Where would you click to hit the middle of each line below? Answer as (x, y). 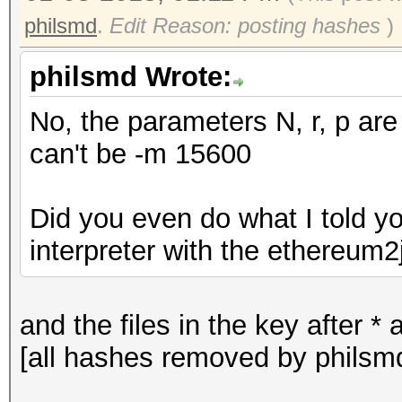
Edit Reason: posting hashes (245, 26)
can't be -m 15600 (140, 154)
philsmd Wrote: (131, 77)
